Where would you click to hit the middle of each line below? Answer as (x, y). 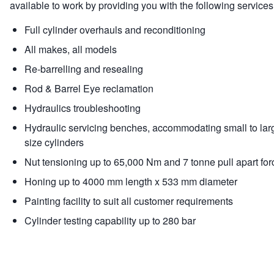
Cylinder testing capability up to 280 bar (110, 221)
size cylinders (54, 143)
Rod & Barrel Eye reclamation (89, 89)
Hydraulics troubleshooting (83, 108)
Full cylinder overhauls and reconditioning (115, 30)
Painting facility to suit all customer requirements (129, 201)
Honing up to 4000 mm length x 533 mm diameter (131, 182)
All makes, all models (71, 50)
